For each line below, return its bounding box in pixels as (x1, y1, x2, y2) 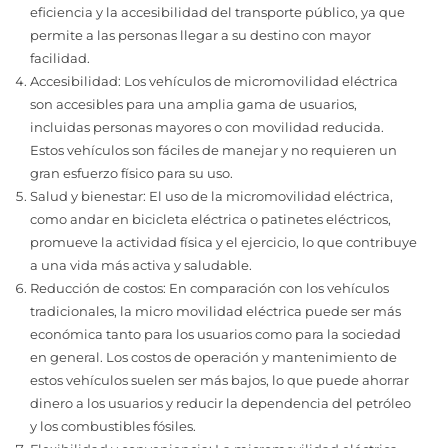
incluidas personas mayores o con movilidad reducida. (30, 118, 384, 135)
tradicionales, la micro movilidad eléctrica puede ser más (30, 302, 401, 319)
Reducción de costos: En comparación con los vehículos (30, 279, 389, 296)
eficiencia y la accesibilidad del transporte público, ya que (30, 3, 405, 20)
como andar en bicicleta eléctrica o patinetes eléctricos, (30, 210, 391, 227)
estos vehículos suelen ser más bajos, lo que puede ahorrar (30, 371, 409, 388)
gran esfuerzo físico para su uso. (30, 164, 233, 181)
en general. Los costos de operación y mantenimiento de (30, 348, 397, 365)
